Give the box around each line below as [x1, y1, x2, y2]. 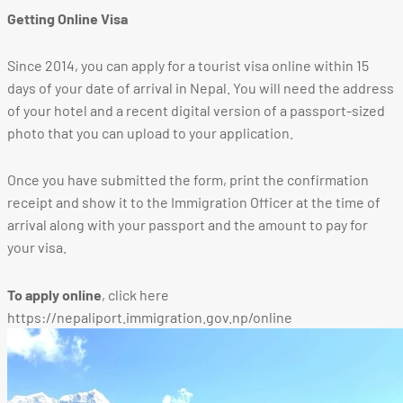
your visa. [7, 238, 67, 256]
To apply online [7, 285, 102, 303]
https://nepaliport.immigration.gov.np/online [7, 308, 292, 326]
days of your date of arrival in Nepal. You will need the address [7, 79, 394, 97]
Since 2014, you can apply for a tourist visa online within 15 [7, 57, 369, 75]
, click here [102, 285, 169, 303]
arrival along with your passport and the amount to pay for [7, 216, 368, 234]
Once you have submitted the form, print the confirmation [7, 171, 369, 189]
